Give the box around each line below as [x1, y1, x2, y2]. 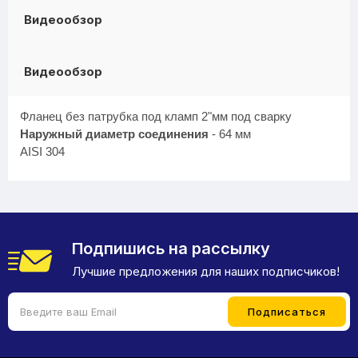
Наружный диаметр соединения [20, 127, 209, 141]
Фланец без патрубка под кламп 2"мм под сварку [20, 109, 292, 123]
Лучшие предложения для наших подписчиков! [72, 264, 340, 279]
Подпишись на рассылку [72, 239, 270, 258]
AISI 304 [20, 145, 65, 158]
